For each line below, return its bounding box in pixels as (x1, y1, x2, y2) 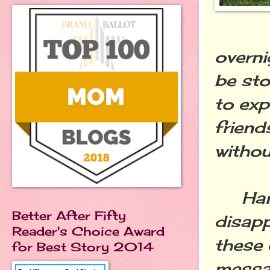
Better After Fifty (12, 208, 126, 223)
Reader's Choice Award (12, 224, 165, 239)
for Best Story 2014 (12, 239, 154, 254)
